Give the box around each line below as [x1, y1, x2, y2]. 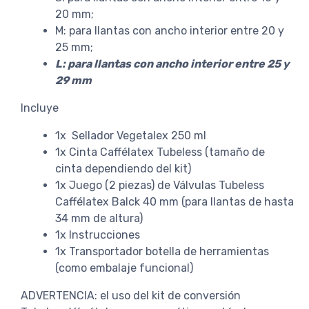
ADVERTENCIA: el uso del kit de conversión [21, 288, 241, 302]
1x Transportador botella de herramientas [55, 244, 269, 258]
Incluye [21, 101, 59, 114]
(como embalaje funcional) [55, 261, 193, 275]
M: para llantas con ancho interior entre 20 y [55, 23, 284, 37]
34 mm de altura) [55, 211, 143, 225]
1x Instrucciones [55, 228, 140, 241]
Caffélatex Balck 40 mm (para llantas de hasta [55, 195, 294, 208]
